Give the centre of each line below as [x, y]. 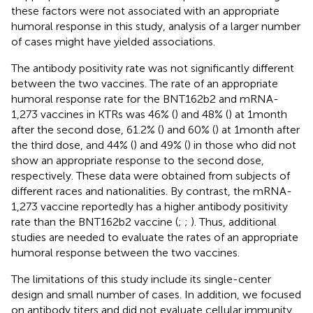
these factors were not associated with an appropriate [145, 10]
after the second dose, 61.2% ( [86, 129]
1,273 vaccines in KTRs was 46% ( [93, 114]
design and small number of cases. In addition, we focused [156, 294]
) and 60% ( [188, 129]
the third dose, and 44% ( [72, 145]
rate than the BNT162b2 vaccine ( [95, 221]
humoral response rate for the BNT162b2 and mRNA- [145, 99]
